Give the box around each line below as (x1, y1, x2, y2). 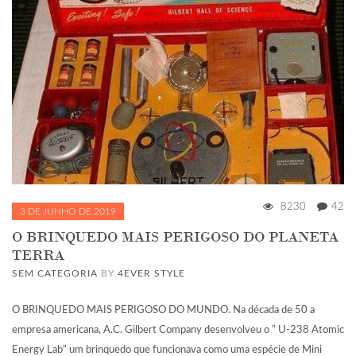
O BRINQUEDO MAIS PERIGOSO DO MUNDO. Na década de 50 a (12, 304, 315, 316)
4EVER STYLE (118, 269, 185, 279)
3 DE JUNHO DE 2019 (20, 207, 116, 217)
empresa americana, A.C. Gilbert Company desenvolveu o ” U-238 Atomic (12, 324, 344, 336)
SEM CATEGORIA (12, 269, 98, 279)
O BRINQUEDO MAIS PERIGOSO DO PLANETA (12, 227, 339, 246)
